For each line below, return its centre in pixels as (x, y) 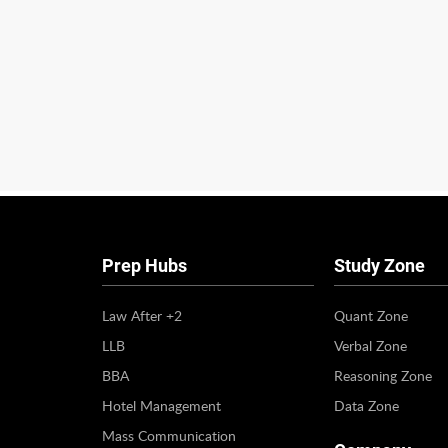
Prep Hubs (144, 265)
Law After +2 (142, 315)
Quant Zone (371, 315)
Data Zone (366, 405)
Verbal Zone (370, 345)
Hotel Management (161, 405)
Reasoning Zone (383, 375)
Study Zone (379, 265)
